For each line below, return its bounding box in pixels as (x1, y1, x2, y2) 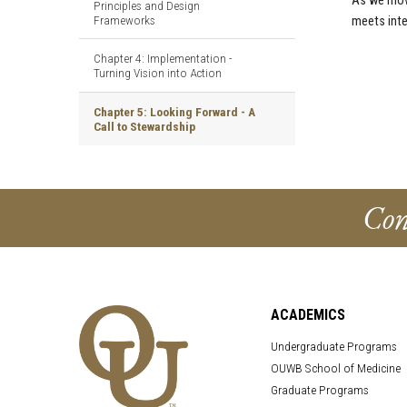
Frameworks (94, 12, 155, 27)
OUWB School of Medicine (270, 360, 401, 375)
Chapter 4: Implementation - (94, 51, 233, 66)
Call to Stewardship (94, 118, 195, 134)
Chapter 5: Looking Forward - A (94, 104, 255, 119)
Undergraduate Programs (270, 338, 397, 353)
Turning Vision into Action (94, 65, 222, 81)
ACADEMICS (270, 305, 345, 323)
